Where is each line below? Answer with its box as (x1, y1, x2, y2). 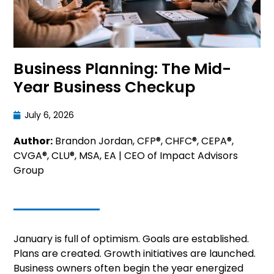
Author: (13, 134, 53, 149)
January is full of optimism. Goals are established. (13, 231, 249, 246)
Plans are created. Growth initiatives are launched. (13, 246, 256, 261)
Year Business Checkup (13, 76, 195, 98)
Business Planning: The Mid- (13, 58, 231, 80)
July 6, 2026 (24, 109, 74, 122)
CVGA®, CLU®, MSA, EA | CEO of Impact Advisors (13, 149, 238, 163)
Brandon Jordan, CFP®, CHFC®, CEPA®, (53, 134, 234, 149)
